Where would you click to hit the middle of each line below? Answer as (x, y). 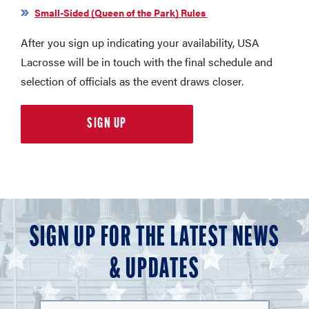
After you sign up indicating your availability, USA (140, 42)
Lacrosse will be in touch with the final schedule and (147, 62)
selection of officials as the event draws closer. (133, 81)
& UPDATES (154, 270)
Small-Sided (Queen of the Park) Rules (121, 12)
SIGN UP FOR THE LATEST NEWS (154, 239)
